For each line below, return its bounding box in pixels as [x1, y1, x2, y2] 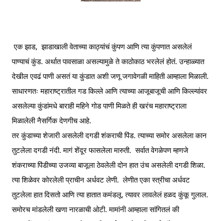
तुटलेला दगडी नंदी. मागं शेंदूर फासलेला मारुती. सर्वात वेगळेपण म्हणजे [12, 145, 188, 155]
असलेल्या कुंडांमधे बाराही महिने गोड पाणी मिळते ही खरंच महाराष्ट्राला [12, 101, 186, 110]
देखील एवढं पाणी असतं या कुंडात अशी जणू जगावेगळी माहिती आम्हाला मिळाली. [12, 71, 209, 81]
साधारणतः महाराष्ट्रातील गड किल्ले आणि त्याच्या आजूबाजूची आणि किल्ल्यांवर [12, 86, 207, 96]
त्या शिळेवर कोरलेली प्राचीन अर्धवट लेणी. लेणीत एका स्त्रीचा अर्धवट [12, 175, 190, 184]
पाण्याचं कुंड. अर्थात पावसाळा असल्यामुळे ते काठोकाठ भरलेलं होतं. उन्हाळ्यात [12, 56, 204, 66]
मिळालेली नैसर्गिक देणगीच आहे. [12, 115, 91, 125]
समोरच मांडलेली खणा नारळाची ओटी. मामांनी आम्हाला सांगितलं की [12, 204, 179, 214]
